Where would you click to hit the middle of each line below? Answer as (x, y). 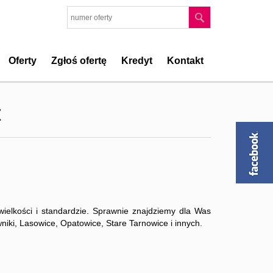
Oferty (23, 61)
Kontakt (185, 61)
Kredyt (137, 61)
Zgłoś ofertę (79, 61)
